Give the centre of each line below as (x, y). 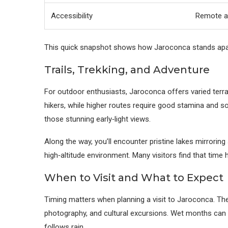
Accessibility (72, 16)
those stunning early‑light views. (97, 119)
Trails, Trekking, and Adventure (127, 70)
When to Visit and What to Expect (134, 178)
